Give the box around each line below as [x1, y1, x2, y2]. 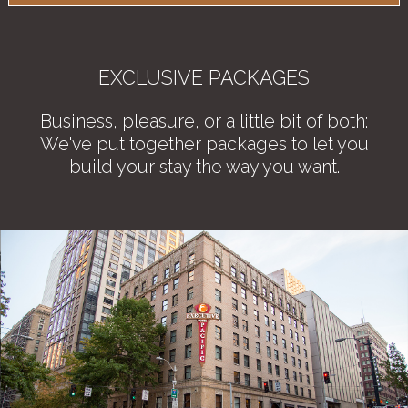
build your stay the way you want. [68, 155, 340, 178]
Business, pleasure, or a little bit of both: [40, 109, 368, 132]
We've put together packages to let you [39, 132, 369, 155]
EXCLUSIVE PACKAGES [98, 66, 310, 89]
